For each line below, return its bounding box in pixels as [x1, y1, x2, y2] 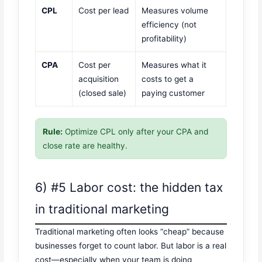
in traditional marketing [35, 202, 170, 217]
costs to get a [142, 74, 194, 84]
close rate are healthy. [43, 140, 128, 150]
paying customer [142, 88, 205, 98]
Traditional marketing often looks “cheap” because [35, 227, 225, 237]
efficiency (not [142, 19, 197, 29]
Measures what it [142, 60, 207, 70]
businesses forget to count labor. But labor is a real [35, 241, 227, 251]
